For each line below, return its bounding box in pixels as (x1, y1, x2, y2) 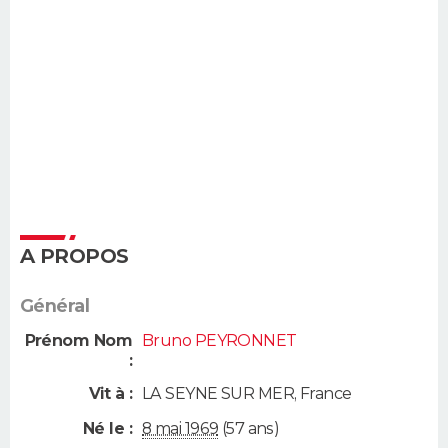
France (299, 384, 352, 404)
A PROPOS (20, 243, 129, 268)
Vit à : (88, 384, 132, 404)
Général (20, 294, 90, 317)
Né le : (82, 418, 132, 438)
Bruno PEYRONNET (142, 330, 297, 350)
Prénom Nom (24, 330, 132, 350)
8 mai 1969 (142, 418, 219, 438)
